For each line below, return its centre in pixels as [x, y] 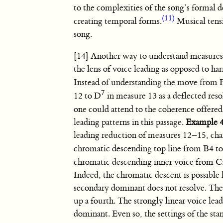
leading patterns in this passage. [130, 122]
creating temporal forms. [118, 22]
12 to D [88, 96]
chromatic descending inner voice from [145, 162]
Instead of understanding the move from [147, 83]
